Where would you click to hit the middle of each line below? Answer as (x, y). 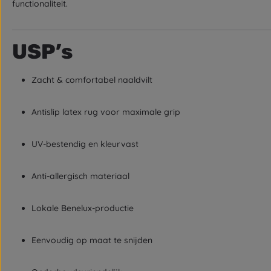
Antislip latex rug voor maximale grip (106, 112)
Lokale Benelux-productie (83, 208)
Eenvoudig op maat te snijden (92, 240)
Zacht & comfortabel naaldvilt (92, 80)
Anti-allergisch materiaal (80, 176)
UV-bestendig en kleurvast (85, 144)
